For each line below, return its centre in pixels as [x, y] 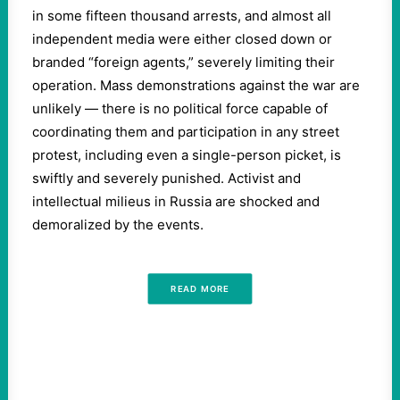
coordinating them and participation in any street [186, 132]
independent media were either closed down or [182, 39]
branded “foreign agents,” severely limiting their [183, 62]
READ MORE [200, 289]
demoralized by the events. [118, 225]
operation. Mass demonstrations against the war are [196, 85]
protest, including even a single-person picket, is [187, 155]
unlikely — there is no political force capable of [180, 108]
